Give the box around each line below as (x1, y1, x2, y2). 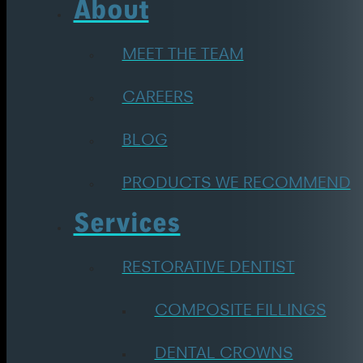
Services (73, 207, 181, 240)
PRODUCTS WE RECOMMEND (122, 176, 351, 185)
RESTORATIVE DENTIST (122, 261, 295, 270)
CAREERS (122, 90, 194, 99)
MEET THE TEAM (122, 47, 244, 56)
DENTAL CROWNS (154, 347, 293, 356)
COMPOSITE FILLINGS (154, 304, 327, 313)
